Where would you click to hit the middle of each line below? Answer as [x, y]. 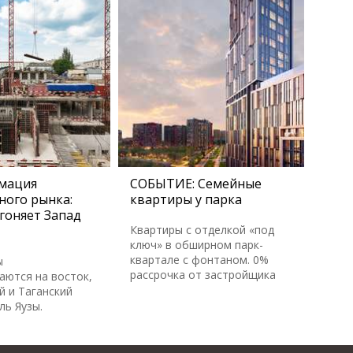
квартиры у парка [186, 199]
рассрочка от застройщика [203, 275]
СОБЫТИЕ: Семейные [196, 184]
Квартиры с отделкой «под [202, 230]
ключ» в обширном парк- [197, 245]
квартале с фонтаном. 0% [199, 260]
